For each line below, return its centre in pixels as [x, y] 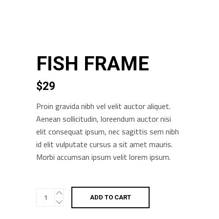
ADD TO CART [110, 197]
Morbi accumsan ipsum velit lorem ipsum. [103, 157]
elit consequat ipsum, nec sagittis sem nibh [108, 131]
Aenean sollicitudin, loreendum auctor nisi [104, 119]
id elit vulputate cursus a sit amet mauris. [104, 144]
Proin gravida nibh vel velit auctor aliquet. [103, 106]
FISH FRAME [93, 64]
